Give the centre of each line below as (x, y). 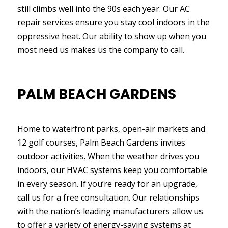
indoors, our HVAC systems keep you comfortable (112, 170)
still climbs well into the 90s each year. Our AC (103, 9)
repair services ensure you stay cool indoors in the (113, 22)
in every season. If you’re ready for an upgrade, (107, 184)
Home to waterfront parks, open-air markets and (111, 129)
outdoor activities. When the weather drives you (108, 156)
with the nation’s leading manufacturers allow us (110, 211)
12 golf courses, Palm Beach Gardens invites (101, 142)
